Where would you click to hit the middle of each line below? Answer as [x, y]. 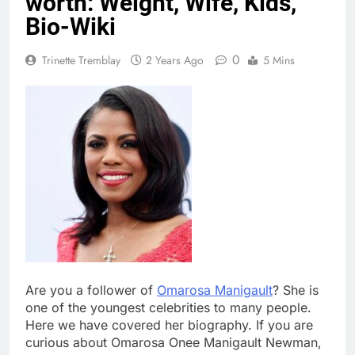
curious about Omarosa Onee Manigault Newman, [174, 342]
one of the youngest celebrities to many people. [168, 307]
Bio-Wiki [71, 26]
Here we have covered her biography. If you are [169, 324]
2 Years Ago [175, 60]
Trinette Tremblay [81, 60]
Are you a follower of [91, 290]
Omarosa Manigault [215, 290]
